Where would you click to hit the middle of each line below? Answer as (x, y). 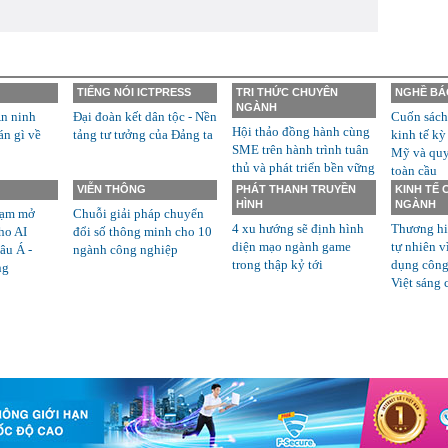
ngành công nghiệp (125, 249)
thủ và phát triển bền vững (303, 167)
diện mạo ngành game (291, 246)
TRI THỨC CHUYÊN (287, 92)
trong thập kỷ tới (277, 264)
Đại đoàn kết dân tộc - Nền (145, 116)
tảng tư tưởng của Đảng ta (143, 134)
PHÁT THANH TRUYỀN (296, 189)
